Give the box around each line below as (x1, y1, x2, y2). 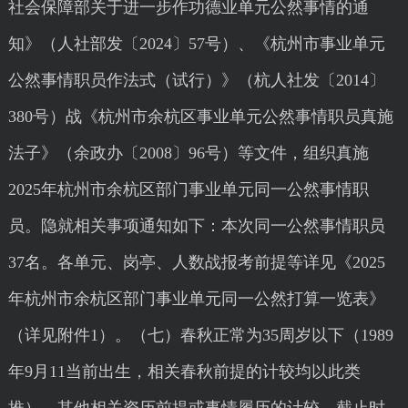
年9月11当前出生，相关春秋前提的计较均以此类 (7, 362, 361, 381)
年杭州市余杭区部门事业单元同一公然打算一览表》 (7, 290, 385, 308)
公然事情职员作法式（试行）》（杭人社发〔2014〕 (7, 71, 385, 89)
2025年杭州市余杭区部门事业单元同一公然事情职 (7, 180, 369, 199)
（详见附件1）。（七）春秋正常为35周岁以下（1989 (7, 326, 393, 344)
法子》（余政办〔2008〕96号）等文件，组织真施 (7, 144, 369, 162)
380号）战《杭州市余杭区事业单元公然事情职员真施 (7, 107, 393, 126)
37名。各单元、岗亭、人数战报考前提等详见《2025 (7, 253, 385, 271)
